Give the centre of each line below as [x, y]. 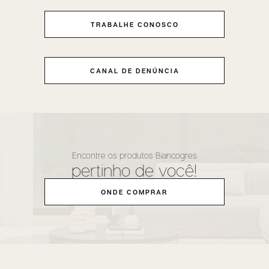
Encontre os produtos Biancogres [134, 155]
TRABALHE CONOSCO [134, 24]
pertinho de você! [134, 170]
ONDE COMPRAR [134, 192]
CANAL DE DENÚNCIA [134, 71]
